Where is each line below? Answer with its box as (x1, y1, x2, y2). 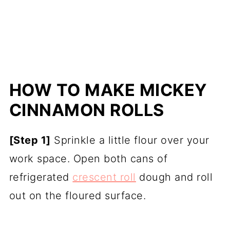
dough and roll (136, 170, 213, 183)
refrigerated (9, 170, 73, 183)
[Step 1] (9, 133, 51, 146)
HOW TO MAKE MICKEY (9, 80, 207, 100)
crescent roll (72, 170, 136, 183)
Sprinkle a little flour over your (50, 133, 209, 146)
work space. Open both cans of (9, 152, 168, 165)
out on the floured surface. (9, 189, 146, 202)
